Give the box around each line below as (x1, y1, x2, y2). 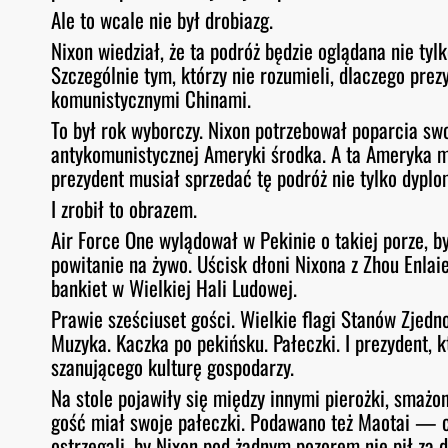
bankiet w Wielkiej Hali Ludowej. (51, 272, 298, 304)
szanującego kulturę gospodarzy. (51, 351, 295, 383)
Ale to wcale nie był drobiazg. (51, 4, 274, 36)
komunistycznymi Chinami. (51, 83, 252, 115)
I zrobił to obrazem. (51, 193, 198, 225)
